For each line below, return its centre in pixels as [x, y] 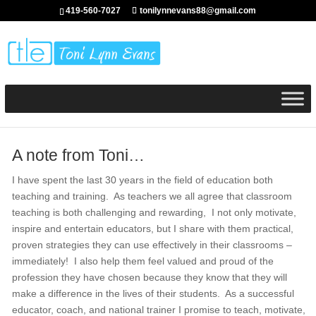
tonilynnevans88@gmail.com [198, 11]
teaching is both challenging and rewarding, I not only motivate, [154, 212]
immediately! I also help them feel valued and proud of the [142, 261]
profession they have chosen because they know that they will [149, 277]
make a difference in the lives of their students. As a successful [153, 293]
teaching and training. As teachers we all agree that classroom [152, 196]
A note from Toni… [78, 155]
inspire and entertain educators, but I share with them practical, [152, 229]
